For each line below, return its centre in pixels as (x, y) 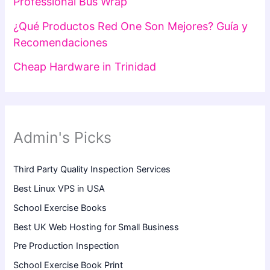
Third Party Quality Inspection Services (92, 169)
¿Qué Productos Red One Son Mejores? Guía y (131, 26)
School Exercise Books (60, 208)
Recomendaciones (61, 42)
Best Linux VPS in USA (59, 188)
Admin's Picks (63, 138)
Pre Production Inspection (67, 246)
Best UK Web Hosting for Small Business (96, 227)
